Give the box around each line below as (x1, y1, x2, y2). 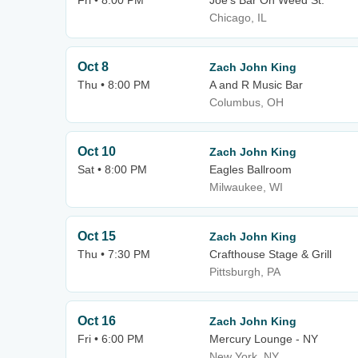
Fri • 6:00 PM (78, 332, 144, 345)
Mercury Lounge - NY (209, 332, 318, 345)
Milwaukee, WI (209, 181, 283, 193)
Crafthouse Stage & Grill (209, 248, 332, 261)
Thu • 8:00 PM (78, 78, 150, 91)
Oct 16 (78, 314, 116, 328)
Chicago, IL (209, 11, 267, 24)
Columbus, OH (209, 96, 284, 109)
